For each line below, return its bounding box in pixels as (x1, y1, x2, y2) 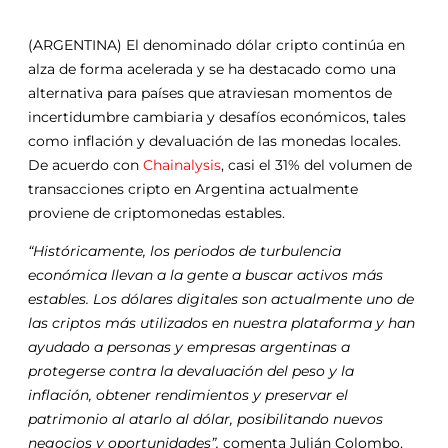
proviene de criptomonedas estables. (28, 203, 285, 222)
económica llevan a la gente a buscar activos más (28, 265, 383, 284)
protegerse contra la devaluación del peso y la (28, 361, 354, 380)
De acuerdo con (28, 155, 143, 174)
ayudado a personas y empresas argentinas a (28, 337, 350, 356)
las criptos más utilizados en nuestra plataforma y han (28, 313, 415, 332)
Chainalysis (143, 155, 221, 174)
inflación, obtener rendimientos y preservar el (28, 385, 348, 404)
